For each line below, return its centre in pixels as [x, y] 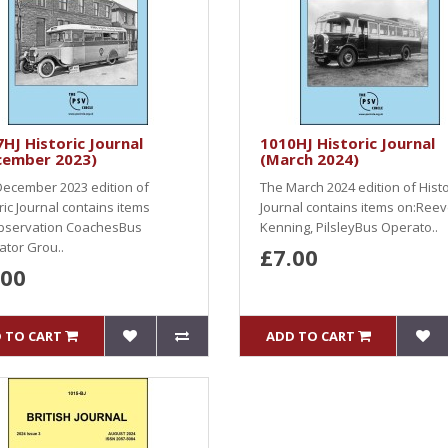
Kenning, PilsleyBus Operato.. [349, 227]
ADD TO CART [310, 336]
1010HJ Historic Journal [347, 143]
